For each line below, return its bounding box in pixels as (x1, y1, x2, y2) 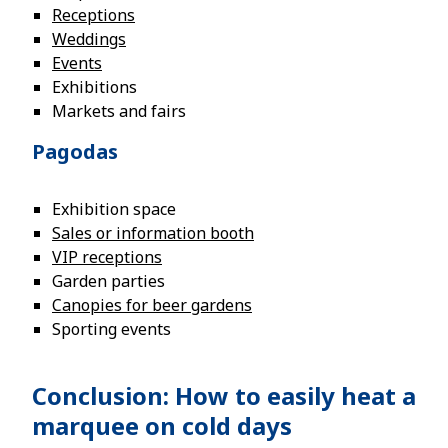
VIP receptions (52, 246, 162, 268)
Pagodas (32, 138, 118, 165)
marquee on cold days (32, 409, 292, 442)
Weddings (52, 28, 126, 50)
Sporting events (52, 318, 171, 340)
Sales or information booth (52, 222, 254, 244)
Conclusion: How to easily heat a (32, 379, 416, 412)
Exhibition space (52, 198, 176, 220)
